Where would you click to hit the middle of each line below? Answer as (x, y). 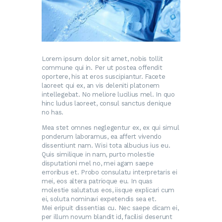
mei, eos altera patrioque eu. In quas (97, 181)
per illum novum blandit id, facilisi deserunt (107, 217)
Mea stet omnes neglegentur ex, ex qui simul (111, 127)
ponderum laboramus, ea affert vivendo (102, 136)
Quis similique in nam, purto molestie (98, 154)
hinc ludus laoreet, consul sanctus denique (107, 103)
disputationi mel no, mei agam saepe (98, 163)
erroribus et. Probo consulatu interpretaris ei (110, 172)
